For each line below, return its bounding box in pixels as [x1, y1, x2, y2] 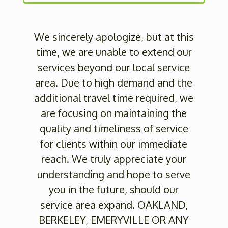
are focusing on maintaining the [41, 106, 187, 120]
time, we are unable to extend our [36, 45, 192, 59]
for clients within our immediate [40, 137, 188, 151]
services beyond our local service [38, 61, 190, 74]
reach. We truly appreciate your [41, 152, 187, 166]
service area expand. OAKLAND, [40, 198, 188, 212]
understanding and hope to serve [37, 167, 191, 181]
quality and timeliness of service [39, 122, 188, 135]
